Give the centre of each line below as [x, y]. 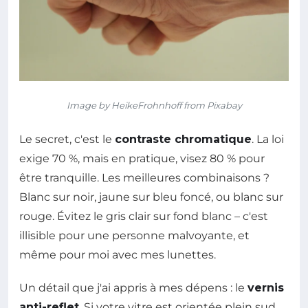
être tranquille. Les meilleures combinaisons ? [144, 178]
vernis [266, 288]
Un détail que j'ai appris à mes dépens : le [133, 288]
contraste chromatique [183, 140]
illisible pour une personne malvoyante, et [134, 236]
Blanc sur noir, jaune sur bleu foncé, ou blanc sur [151, 197]
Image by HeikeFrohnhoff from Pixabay [154, 106]
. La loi [268, 140]
